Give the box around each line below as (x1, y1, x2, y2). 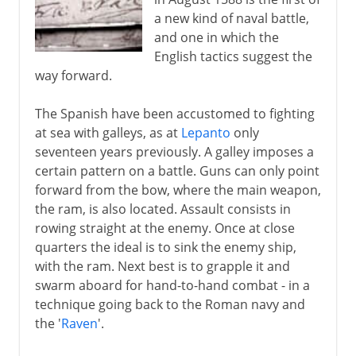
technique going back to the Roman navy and (34, 295, 305, 313)
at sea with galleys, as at (34, 123, 181, 141)
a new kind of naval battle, (153, 9, 309, 27)
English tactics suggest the (153, 47, 312, 65)
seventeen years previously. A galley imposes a (34, 142, 314, 161)
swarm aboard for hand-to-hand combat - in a (34, 276, 310, 294)
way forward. (34, 66, 112, 84)
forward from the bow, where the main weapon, (34, 180, 321, 199)
